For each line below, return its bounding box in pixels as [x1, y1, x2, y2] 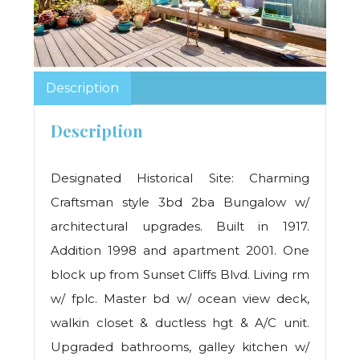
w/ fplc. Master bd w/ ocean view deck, [51, 291, 309, 307]
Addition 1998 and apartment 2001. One [51, 243, 309, 259]
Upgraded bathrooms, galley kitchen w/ [51, 339, 309, 355]
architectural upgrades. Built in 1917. [51, 219, 309, 235]
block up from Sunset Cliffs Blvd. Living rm [51, 267, 309, 283]
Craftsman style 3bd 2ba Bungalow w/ [51, 194, 309, 211]
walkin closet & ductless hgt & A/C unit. [51, 315, 309, 331]
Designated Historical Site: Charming [51, 170, 309, 186]
